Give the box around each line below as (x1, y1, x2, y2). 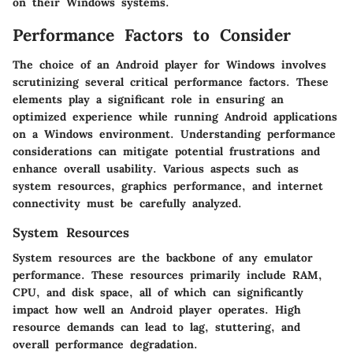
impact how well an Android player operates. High (13, 303, 301, 318)
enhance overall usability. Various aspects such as (13, 162, 299, 176)
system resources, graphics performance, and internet (13, 179, 323, 194)
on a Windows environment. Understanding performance (13, 127, 336, 142)
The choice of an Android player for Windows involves (13, 58, 326, 72)
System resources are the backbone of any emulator (13, 251, 313, 266)
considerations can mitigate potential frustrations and (13, 144, 320, 159)
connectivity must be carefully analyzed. (13, 196, 242, 211)
